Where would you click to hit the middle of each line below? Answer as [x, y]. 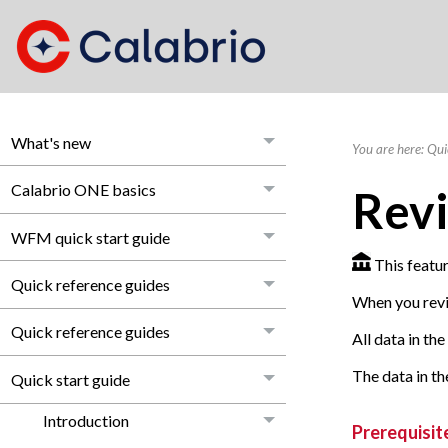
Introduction [85, 421]
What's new [50, 142]
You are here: [389, 149]
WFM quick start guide [90, 237]
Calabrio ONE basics [83, 190]
